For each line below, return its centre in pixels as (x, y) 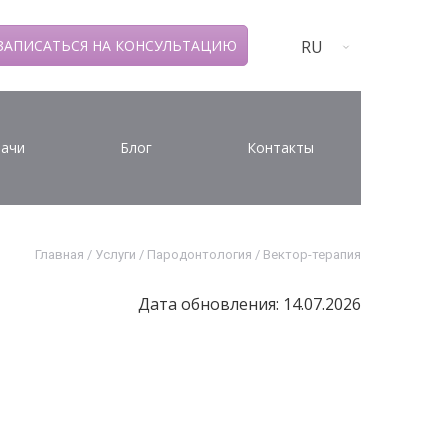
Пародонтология (199, 254)
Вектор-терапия (312, 254)
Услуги (115, 254)
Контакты (280, 148)
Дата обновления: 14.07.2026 (249, 304)
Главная (59, 254)
